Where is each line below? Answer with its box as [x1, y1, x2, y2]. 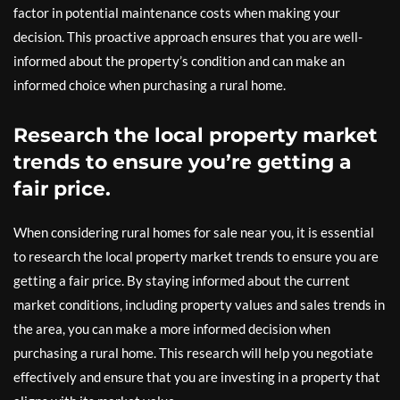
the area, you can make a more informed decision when [13, 321, 330, 337]
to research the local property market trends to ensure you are [13, 248, 379, 264]
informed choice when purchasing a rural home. [13, 77, 286, 93]
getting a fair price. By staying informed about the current [13, 272, 350, 288]
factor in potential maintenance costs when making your [13, 4, 340, 21]
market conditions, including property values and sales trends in [13, 296, 385, 312]
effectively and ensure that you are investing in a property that [13, 369, 380, 385]
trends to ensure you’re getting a [13, 150, 352, 174]
